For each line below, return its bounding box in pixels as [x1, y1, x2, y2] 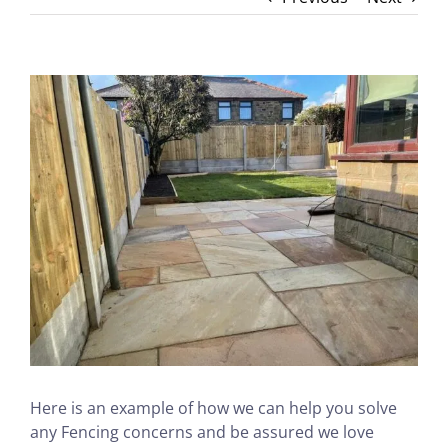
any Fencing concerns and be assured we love [30, 421, 374, 444]
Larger [29, 99, 78, 122]
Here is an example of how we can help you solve [30, 397, 397, 420]
